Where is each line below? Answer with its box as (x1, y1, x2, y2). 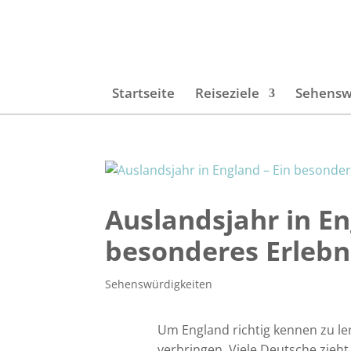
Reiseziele (195, 84, 259, 102)
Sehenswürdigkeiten (105, 277, 213, 291)
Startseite (112, 84, 175, 102)
